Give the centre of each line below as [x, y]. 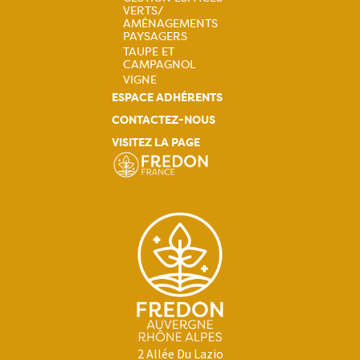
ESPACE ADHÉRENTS [167, 98]
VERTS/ [143, 11]
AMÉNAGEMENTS [170, 24]
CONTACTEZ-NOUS [164, 121]
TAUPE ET [149, 52]
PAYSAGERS [155, 37]
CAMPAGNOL [159, 65]
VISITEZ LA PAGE [156, 143]
